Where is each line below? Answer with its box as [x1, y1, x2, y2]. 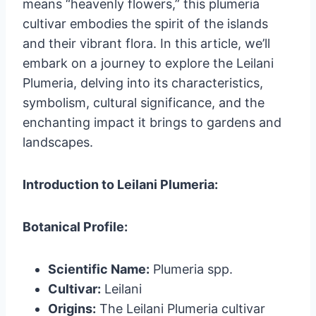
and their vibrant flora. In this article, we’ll [23, 35, 270, 51]
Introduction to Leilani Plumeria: [23, 176, 218, 192]
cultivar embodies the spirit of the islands [23, 16, 268, 31]
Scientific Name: [48, 261, 150, 276]
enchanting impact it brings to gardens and [23, 114, 281, 130]
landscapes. [23, 134, 93, 150]
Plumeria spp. [150, 261, 233, 276]
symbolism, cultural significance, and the [23, 95, 265, 110]
